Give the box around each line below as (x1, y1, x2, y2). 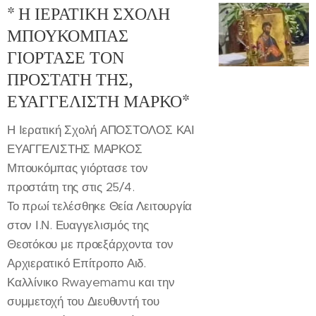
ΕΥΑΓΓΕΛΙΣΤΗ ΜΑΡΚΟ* (7, 89, 190, 112)
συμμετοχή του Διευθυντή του (7, 293, 159, 309)
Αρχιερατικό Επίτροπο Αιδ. (7, 255, 146, 271)
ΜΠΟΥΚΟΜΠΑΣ (7, 23, 128, 47)
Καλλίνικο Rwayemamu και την (7, 274, 175, 290)
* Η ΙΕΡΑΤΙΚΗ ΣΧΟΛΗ (7, 1, 170, 25)
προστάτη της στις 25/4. (7, 178, 135, 195)
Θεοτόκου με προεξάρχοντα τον (7, 236, 174, 252)
